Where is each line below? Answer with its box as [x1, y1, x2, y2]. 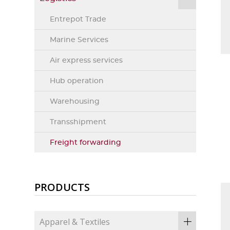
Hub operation [50, 77, 104, 85]
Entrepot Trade [50, 15, 107, 24]
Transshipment [50, 118, 107, 126]
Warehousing [50, 98, 100, 106]
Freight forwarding [50, 139, 122, 147]
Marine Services [50, 36, 109, 44]
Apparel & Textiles [40, 216, 110, 228]
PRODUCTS [34, 180, 90, 195]
